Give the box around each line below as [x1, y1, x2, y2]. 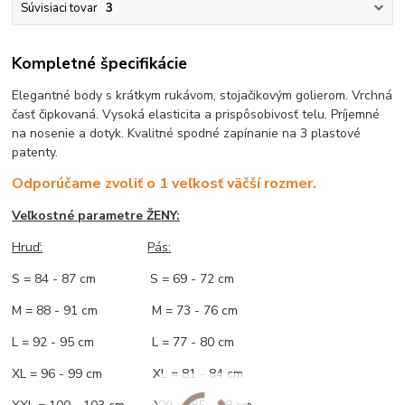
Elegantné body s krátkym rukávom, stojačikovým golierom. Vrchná [12, 86, 393, 104]
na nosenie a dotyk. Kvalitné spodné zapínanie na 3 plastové [12, 124, 362, 142]
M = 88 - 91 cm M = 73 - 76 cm [12, 301, 239, 319]
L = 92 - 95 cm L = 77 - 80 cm [12, 333, 235, 351]
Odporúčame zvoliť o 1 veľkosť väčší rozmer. [12, 173, 317, 193]
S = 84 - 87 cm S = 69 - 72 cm [12, 269, 235, 287]
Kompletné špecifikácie [12, 52, 188, 74]
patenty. [12, 143, 59, 161]
